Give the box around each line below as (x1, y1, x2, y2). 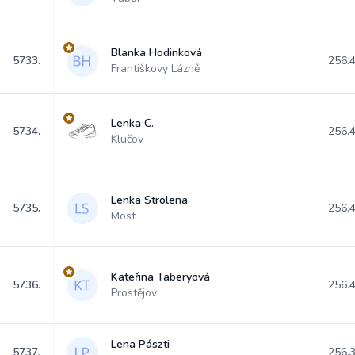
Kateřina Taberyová (111, 269, 210, 284)
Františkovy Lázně (111, 61, 200, 76)
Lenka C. (111, 116, 154, 131)
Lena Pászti (111, 337, 170, 352)
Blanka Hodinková (111, 45, 202, 60)
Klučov (111, 132, 143, 147)
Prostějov (111, 285, 157, 300)
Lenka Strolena (111, 193, 188, 208)
